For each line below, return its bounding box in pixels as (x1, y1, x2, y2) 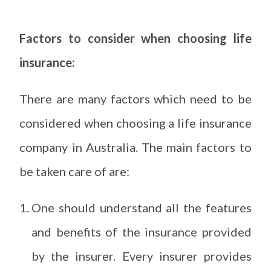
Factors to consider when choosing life (19, 30, 252, 45)
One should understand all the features (31, 200, 252, 215)
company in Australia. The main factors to (19, 139, 252, 154)
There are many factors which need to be (19, 91, 252, 106)
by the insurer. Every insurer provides (31, 248, 252, 263)
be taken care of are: (19, 163, 130, 178)
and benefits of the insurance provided (31, 224, 252, 239)
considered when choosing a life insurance (19, 115, 252, 130)
